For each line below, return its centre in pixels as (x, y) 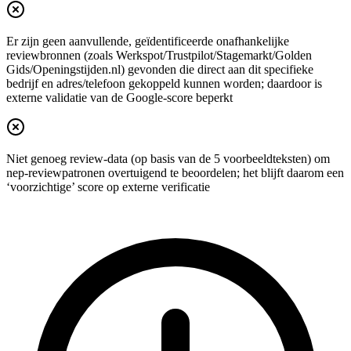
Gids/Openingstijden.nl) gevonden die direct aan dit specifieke (160, 70)
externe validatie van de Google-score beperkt (119, 98)
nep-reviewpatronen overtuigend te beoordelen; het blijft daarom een (175, 173)
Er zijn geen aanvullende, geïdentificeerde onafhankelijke (148, 42)
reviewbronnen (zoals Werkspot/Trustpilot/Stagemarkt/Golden (159, 56)
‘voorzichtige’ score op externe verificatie (108, 187)
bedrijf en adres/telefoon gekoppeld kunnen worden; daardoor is (164, 84)
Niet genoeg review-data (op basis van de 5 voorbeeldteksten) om (168, 159)
